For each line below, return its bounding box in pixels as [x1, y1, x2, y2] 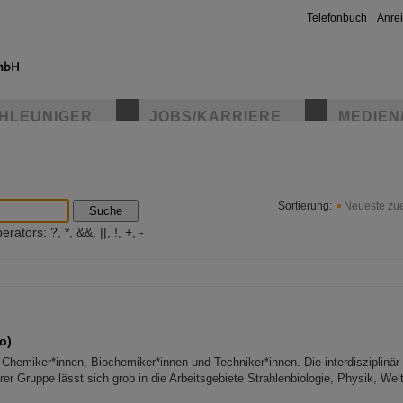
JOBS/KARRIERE [149, 109, 282, 124]
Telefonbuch [307, 12, 367, 24]
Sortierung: [278, 200, 332, 212]
